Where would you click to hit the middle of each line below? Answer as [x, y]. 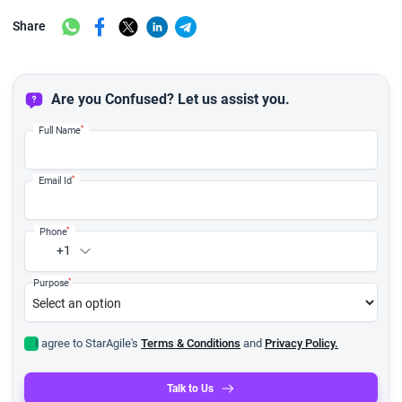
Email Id [55, 180]
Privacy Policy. [301, 343]
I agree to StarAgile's [88, 343]
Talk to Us [190, 388]
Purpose [51, 282]
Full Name [60, 130]
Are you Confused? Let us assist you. [170, 99]
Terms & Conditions [191, 343]
